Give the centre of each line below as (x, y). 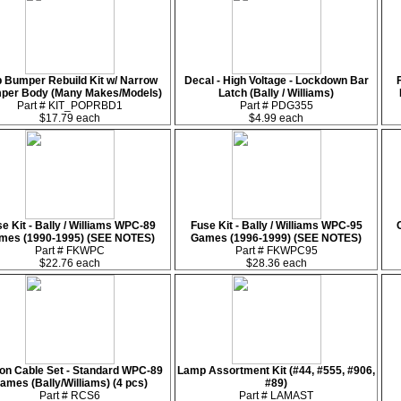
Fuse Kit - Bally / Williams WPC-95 (276, 226)
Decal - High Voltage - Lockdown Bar (276, 81)
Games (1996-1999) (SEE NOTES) (276, 238)
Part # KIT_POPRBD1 (69, 106)
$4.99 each (276, 118)
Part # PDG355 (276, 106)
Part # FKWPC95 (276, 251)
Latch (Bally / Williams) (276, 93)
